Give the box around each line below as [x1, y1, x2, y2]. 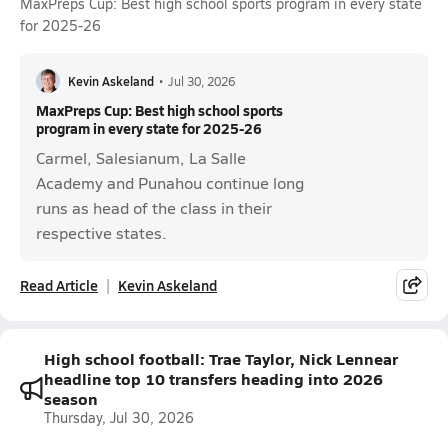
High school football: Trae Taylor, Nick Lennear [44, 347, 398, 370]
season [44, 387, 98, 410]
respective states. [36, 222, 167, 243]
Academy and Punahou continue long [36, 172, 304, 193]
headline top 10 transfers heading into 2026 [44, 367, 383, 390]
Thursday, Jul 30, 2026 [44, 408, 194, 427]
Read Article [20, 275, 98, 295]
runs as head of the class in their [36, 197, 272, 218]
